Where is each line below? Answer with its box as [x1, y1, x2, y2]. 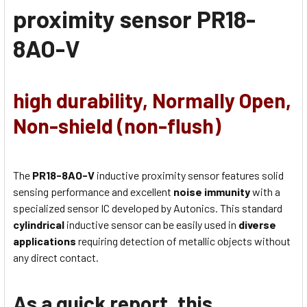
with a [250, 185, 280, 199]
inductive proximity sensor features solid [97, 169, 284, 182]
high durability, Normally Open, [13, 87, 291, 112]
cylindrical [13, 218, 66, 232]
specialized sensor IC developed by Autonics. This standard [13, 201, 282, 215]
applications [13, 234, 76, 248]
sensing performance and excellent [13, 185, 173, 199]
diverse [238, 218, 276, 232]
